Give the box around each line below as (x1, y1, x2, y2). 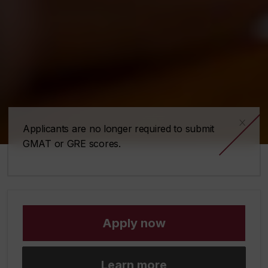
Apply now (102, 216, 166, 231)
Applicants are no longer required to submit (23, 123, 214, 135)
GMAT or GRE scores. (23, 138, 121, 150)
